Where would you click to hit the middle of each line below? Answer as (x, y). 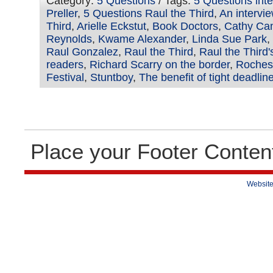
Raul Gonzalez (82, 51)
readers (65, 64)
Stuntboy (112, 77)
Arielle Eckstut (112, 26)
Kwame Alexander (142, 39)
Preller (62, 13)
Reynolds (69, 39)
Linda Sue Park (229, 39)
